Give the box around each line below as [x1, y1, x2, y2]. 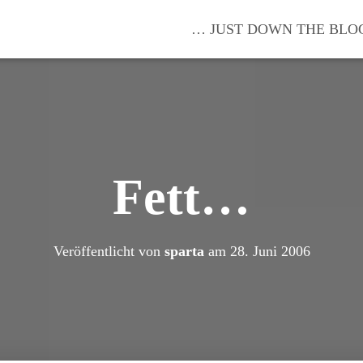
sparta [164, 243, 204, 259]
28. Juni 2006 [229, 243, 310, 259]
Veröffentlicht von [53, 243, 164, 259]
